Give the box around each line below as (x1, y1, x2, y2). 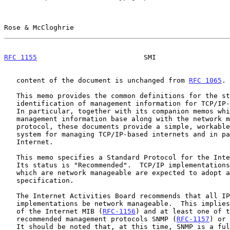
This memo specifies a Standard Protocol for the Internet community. (4, 153, 16, 161)
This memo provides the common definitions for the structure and (4, 91, 16, 100)
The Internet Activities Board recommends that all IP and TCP (4, 191, 16, 200)
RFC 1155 (4, 53, 37, 61)
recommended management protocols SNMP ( (16, 215, 177, 223)
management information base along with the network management (4, 114, 16, 123)
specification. (4, 176, 16, 184)
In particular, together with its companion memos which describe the (4, 107, 16, 115)
